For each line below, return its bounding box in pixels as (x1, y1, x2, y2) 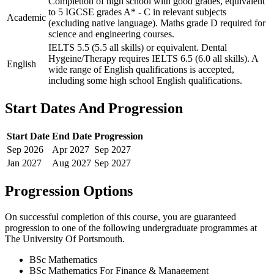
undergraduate (143, 223, 198, 234)
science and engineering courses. (48, 29, 174, 40)
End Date (52, 131, 92, 142)
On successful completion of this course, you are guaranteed (5, 212, 236, 223)
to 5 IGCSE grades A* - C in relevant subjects (48, 7, 226, 18)
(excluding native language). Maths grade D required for (48, 18, 265, 29)
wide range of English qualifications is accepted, (48, 64, 234, 75)
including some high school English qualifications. (48, 75, 242, 86)
